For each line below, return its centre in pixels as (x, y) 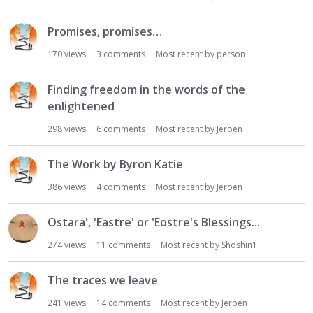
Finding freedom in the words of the (146, 89)
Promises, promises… (105, 31)
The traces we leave (103, 280)
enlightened (81, 106)
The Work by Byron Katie (115, 164)
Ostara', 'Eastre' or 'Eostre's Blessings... (154, 222)
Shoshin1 (239, 245)
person (231, 54)
